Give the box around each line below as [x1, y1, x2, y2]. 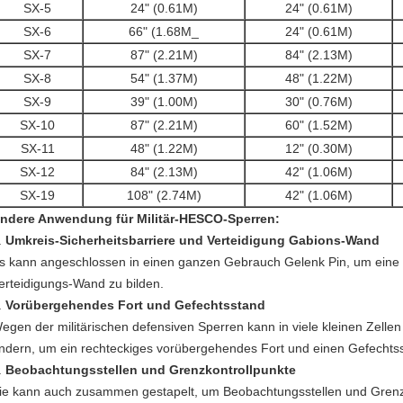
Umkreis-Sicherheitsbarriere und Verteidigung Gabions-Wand [5, 233, 380, 247]
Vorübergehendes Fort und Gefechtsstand [5, 298, 265, 312]
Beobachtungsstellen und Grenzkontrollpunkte [5, 363, 296, 377]
